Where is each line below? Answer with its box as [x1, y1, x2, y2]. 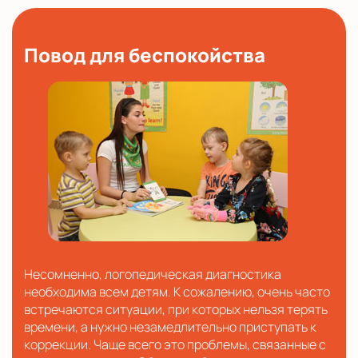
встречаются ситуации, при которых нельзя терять [24, 300, 328, 318]
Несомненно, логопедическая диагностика [24, 265, 281, 283]
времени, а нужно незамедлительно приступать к [24, 317, 316, 336]
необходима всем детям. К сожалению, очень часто [24, 282, 330, 300]
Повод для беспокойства [24, 41, 265, 68]
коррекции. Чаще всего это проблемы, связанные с [24, 335, 326, 353]
